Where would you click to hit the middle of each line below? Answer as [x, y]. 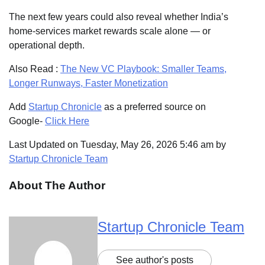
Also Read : [35, 69]
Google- [27, 121]
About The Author [57, 185]
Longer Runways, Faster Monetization [88, 83]
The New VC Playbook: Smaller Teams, [143, 69]
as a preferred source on [154, 107]
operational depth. [47, 46]
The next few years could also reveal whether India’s [119, 17]
